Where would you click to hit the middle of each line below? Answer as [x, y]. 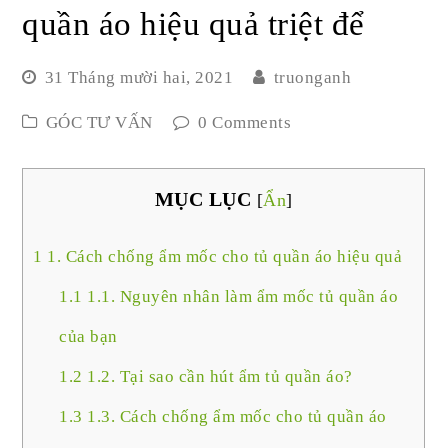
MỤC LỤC [203, 199]
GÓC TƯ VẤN [99, 123]
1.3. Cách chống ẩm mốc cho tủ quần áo [234, 417]
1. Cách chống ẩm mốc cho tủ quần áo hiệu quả [222, 257]
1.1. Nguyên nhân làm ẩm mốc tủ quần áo [240, 297]
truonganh [312, 78]
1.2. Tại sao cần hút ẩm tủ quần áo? [217, 377]
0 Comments [245, 123]
